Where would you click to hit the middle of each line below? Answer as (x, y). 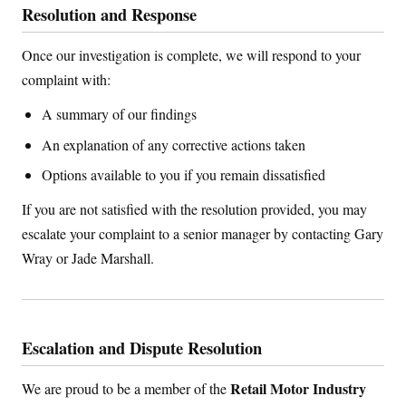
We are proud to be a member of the (126, 389)
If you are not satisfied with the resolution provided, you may (194, 209)
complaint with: (66, 80)
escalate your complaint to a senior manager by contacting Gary (203, 234)
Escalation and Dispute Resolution (142, 348)
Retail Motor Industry (298, 389)
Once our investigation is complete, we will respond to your (191, 55)
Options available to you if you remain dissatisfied (184, 175)
